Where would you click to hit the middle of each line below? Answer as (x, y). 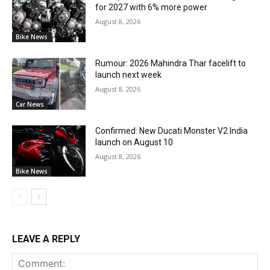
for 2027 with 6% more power (152, 8)
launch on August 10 (134, 142)
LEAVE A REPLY (46, 239)
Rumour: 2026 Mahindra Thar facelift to (171, 64)
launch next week (129, 75)
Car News (30, 104)
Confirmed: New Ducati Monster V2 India (172, 130)
